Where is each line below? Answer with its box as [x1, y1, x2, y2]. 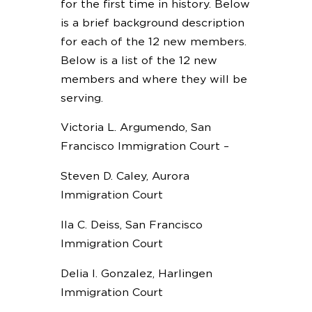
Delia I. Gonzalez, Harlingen [60, 267, 212, 279]
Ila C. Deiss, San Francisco [60, 219, 203, 231]
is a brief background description [60, 17, 244, 29]
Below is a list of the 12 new [60, 54, 217, 66]
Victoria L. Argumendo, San [60, 122, 211, 134]
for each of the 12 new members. [60, 36, 247, 47]
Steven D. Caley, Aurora [60, 171, 189, 182]
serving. [60, 92, 103, 104]
